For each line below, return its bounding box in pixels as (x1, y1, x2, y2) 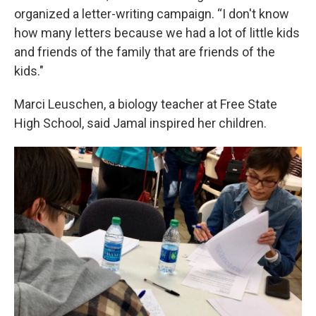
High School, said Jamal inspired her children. (14, 115, 267, 130)
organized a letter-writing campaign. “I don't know (14, 6, 289, 21)
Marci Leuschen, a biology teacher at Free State (14, 96, 277, 111)
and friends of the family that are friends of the (14, 44, 275, 59)
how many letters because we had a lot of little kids (14, 25, 300, 40)
